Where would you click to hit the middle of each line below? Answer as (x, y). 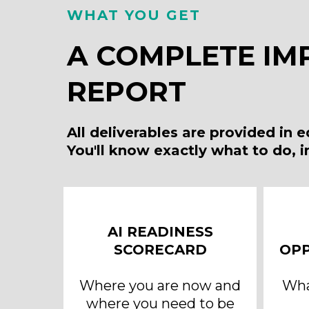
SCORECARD (160, 250)
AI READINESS (160, 232)
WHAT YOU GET (134, 15)
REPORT (127, 91)
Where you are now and (160, 286)
